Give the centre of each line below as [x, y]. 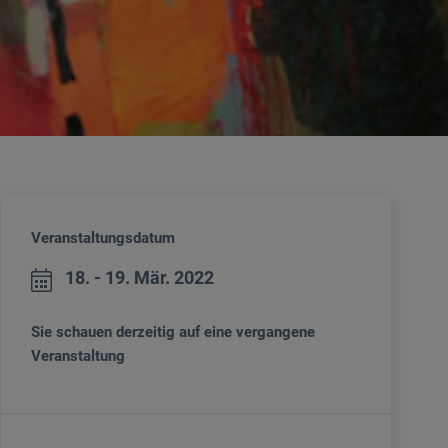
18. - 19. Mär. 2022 [139, 278]
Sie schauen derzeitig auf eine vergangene [173, 332]
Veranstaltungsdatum [103, 238]
